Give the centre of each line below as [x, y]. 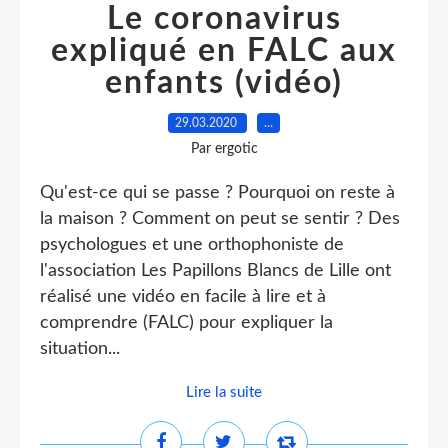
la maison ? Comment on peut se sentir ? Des [220, 219]
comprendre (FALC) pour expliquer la [186, 323]
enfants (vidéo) [224, 83]
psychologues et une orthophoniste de [192, 245]
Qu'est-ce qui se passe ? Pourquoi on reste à [217, 193]
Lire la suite [224, 392]
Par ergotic [224, 149]
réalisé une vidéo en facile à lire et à [183, 297]
